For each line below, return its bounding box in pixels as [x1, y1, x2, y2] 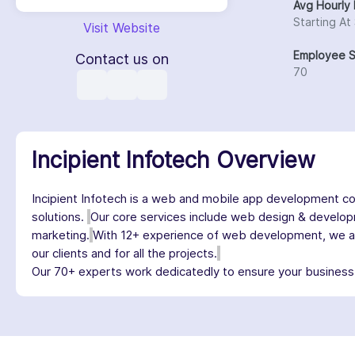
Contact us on [74, 51, 169, 67]
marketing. [32, 227, 90, 242]
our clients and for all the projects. [32, 246, 217, 261]
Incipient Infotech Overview [32, 147, 315, 174]
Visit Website [83, 20, 160, 36]
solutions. [32, 209, 87, 224]
